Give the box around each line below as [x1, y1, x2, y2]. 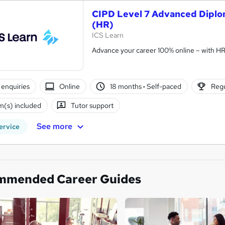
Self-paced [145, 81, 181, 91]
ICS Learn [92, 31, 124, 40]
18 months [109, 81, 143, 91]
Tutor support [71, 100, 114, 110]
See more [36, 121, 72, 132]
